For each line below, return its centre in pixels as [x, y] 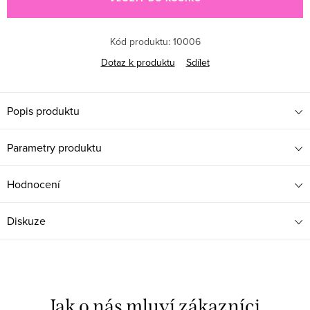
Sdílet [198, 63]
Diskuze [26, 221]
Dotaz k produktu [138, 63]
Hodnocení [34, 184]
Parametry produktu [54, 148]
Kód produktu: [140, 42]
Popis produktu [43, 111]
